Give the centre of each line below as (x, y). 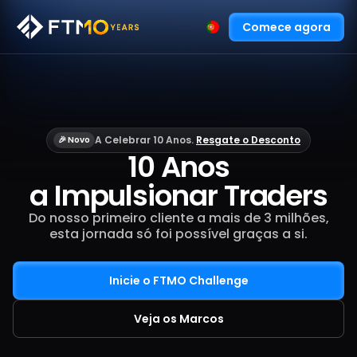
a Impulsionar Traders (178, 196)
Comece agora (286, 27)
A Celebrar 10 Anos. (145, 140)
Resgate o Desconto (248, 140)
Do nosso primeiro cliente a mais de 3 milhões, (178, 218)
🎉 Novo (74, 140)
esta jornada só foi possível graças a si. (178, 234)
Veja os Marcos (178, 319)
